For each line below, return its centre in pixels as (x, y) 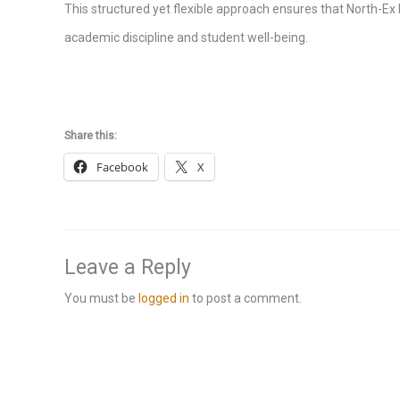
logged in (164, 298)
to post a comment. (246, 298)
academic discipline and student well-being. (186, 38)
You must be (101, 298)
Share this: (91, 135)
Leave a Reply (128, 267)
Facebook (122, 167)
